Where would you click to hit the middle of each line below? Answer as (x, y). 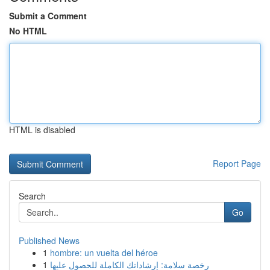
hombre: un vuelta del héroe (104, 253)
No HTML (28, 31)
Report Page (237, 163)
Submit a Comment (48, 16)
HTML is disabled (42, 130)
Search (32, 196)
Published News (49, 240)
